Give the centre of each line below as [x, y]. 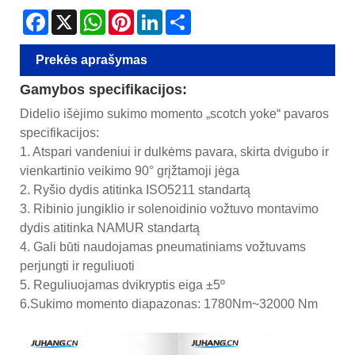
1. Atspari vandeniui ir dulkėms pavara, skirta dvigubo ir [174, 152]
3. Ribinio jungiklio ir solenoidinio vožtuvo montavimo [169, 209]
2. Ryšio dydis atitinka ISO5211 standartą [135, 190]
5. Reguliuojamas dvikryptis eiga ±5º [122, 285]
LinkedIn [184, 16]
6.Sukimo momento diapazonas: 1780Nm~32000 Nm [169, 304]
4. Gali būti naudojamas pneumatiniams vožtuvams [163, 247]
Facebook [73, 16]
